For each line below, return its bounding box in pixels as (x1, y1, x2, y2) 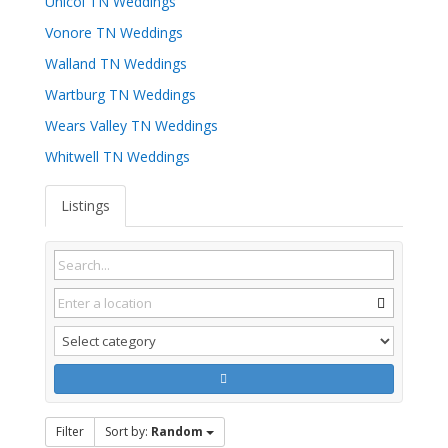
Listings (60, 195, 110, 215)
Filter (55, 422, 84, 440)
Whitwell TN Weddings (44, 147, 190, 166)
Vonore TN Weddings (44, 23, 183, 42)
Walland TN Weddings (44, 54, 187, 73)
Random (150, 422, 203, 440)
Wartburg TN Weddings (44, 85, 196, 104)
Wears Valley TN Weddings (44, 116, 218, 135)
